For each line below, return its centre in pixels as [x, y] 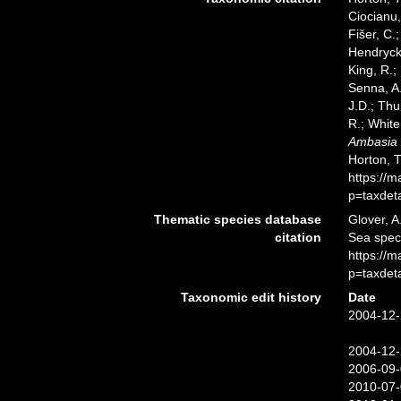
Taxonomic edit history [251, 297]
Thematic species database [237, 219]
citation [298, 237]
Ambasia [372, 141]
